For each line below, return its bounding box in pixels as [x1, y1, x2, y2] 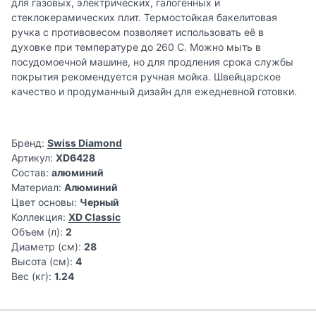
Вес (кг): [11, 270, 51, 283]
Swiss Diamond [47, 137, 122, 150]
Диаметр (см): [11, 241, 81, 253]
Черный [80, 196, 119, 209]
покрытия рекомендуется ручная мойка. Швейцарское [11, 71, 281, 83]
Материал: [11, 181, 61, 194]
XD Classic [68, 211, 121, 224]
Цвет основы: [11, 196, 77, 209]
